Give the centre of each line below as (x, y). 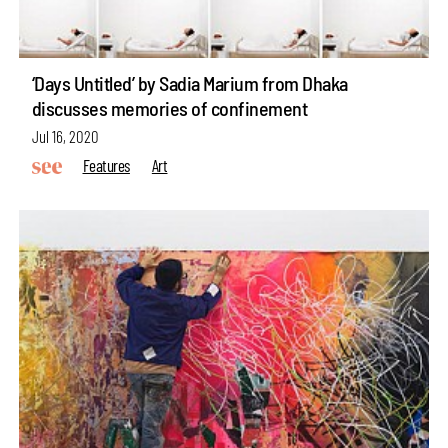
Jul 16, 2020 (65, 136)
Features (106, 165)
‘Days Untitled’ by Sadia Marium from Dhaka (189, 82)
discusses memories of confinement (169, 107)
